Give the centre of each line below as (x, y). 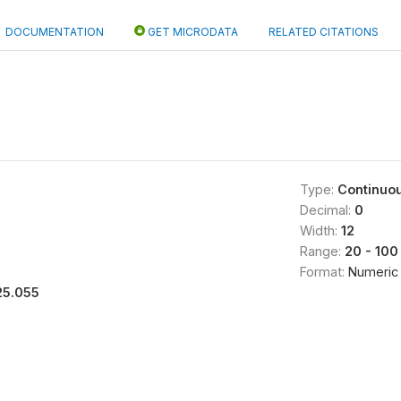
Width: (320, 230)
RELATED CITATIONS (324, 32)
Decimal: (327, 210)
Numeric (373, 272)
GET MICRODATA (192, 32)
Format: (324, 272)
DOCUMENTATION (55, 32)
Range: (322, 251)
